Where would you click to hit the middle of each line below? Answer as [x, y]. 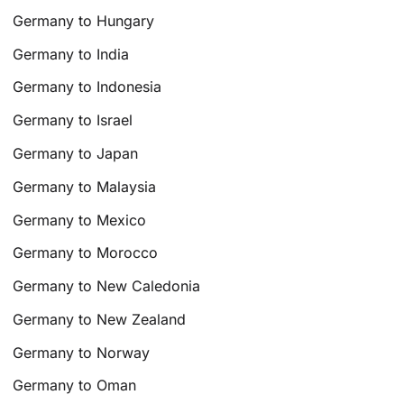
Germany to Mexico [80, 220]
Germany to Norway [82, 352]
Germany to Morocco [86, 253]
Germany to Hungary [84, 20]
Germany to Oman [75, 386]
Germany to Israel [73, 120]
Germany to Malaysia [85, 186]
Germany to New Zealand [100, 319]
